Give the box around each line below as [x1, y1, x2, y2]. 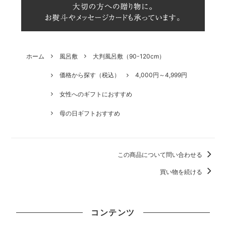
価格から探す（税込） [60, 71, 121, 79]
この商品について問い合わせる [117, 151, 204, 159]
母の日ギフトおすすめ [60, 109, 121, 117]
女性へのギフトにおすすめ [60, 90, 133, 98]
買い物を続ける [159, 167, 204, 176]
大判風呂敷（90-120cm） [93, 52, 165, 60]
